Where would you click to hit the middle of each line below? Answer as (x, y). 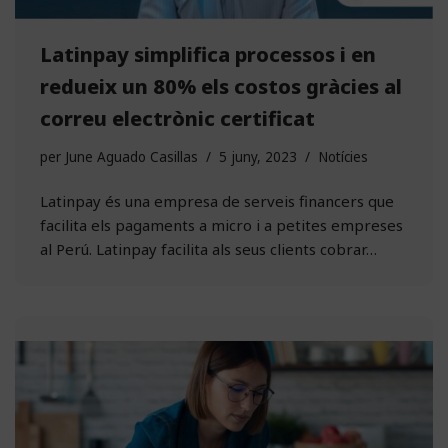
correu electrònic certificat (177, 118)
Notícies (343, 156)
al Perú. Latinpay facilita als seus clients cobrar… (210, 248)
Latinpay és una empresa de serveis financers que (217, 200)
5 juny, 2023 (258, 156)
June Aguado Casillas (131, 156)
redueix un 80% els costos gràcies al (221, 86)
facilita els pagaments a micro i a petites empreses (221, 224)
